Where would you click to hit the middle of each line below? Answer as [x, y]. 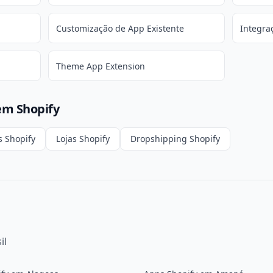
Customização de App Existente [120, 28]
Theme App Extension [100, 66]
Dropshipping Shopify [175, 139]
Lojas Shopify [83, 139]
